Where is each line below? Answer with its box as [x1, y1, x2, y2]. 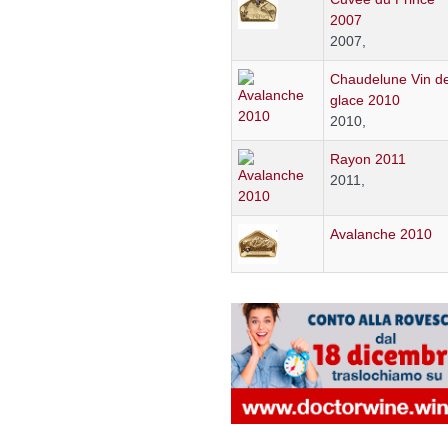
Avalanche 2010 [329, 226, 432, 243]
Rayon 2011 [329, 151, 406, 168]
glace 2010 [329, 92, 400, 109]
